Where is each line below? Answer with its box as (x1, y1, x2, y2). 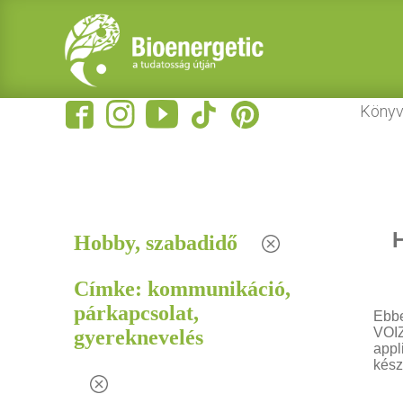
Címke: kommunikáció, (74, 277, 291, 300)
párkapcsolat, (74, 301, 200, 325)
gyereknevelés (74, 326, 204, 349)
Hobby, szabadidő (74, 231, 238, 255)
